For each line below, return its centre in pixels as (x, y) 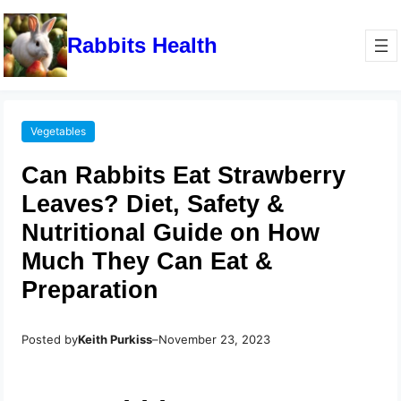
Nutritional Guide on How (171, 233)
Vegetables (59, 132)
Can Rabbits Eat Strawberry (184, 175)
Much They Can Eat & (148, 261)
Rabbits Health (143, 45)
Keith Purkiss (115, 340)
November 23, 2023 (215, 340)
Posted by (50, 340)
